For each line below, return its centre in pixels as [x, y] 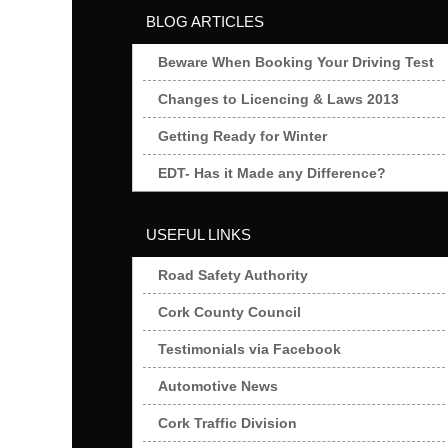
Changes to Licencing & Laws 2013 [278, 99]
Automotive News [218, 386]
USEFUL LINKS [198, 234]
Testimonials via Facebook [249, 349]
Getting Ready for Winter [242, 136]
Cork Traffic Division [227, 423]
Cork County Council [229, 312]
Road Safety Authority [233, 275]
